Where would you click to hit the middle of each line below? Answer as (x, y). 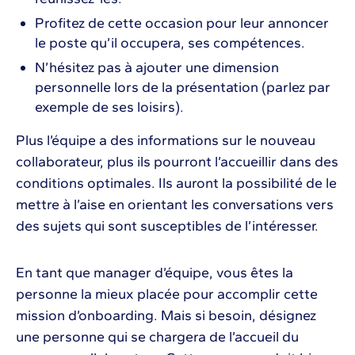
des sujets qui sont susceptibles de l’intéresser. (169, 225)
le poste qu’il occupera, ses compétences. (172, 42)
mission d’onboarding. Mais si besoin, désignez (166, 315)
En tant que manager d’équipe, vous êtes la (155, 272)
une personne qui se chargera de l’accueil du (157, 336)
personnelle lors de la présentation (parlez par (183, 87)
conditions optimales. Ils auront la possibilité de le (176, 183)
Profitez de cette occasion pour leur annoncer (182, 23)
